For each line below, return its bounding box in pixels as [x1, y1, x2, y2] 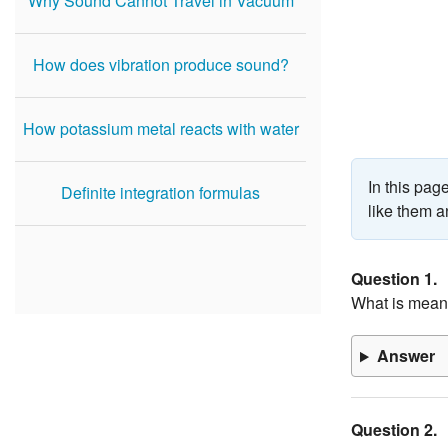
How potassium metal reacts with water [22, 117, 299, 140]
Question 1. [351, 267, 437, 291]
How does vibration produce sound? [32, 53, 289, 76]
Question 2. [351, 418, 437, 442]
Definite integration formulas [61, 181, 260, 204]
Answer [376, 344, 435, 368]
